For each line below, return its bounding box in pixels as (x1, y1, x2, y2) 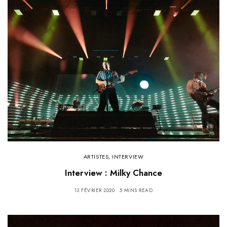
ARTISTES (83, 153, 109, 161)
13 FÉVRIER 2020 (74, 186, 115, 194)
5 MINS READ (119, 186, 153, 194)
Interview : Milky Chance (65, 167, 162, 179)
